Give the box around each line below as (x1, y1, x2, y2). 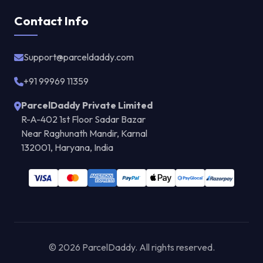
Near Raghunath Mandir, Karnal (21, 127, 147, 140)
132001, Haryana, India (21, 141, 113, 154)
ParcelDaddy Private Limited (21, 99, 153, 112)
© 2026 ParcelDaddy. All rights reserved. (48, 241, 215, 254)
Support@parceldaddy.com (23, 51, 134, 63)
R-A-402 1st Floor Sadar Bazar (21, 113, 146, 126)
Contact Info (14, 13, 89, 29)
